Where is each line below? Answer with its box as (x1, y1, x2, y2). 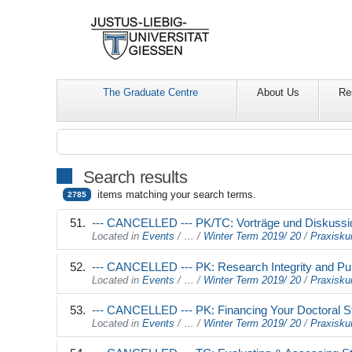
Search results (82, 167, 188, 188)
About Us (257, 86, 300, 99)
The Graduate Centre (103, 86, 198, 99)
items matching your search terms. (97, 189, 257, 201)
